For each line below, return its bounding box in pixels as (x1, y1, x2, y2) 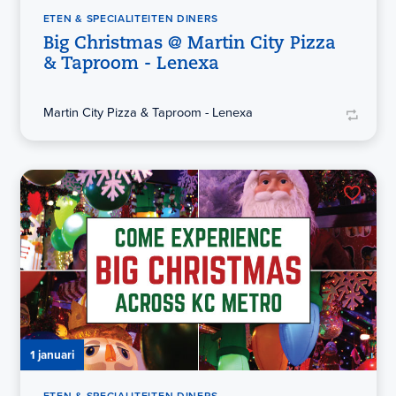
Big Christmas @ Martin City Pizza (42, 35, 336, 54)
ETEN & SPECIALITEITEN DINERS (42, 11, 219, 27)
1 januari (29, 346, 74, 364)
